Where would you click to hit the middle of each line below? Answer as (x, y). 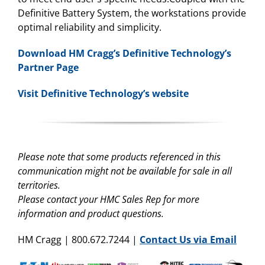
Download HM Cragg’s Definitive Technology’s (125, 54)
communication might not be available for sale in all (125, 171)
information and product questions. (92, 214)
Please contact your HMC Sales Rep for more (109, 200)
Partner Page (48, 68)
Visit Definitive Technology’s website (103, 94)
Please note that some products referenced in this (119, 157)
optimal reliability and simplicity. (90, 28)
